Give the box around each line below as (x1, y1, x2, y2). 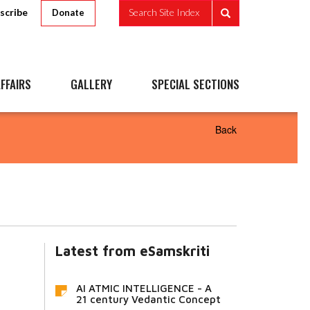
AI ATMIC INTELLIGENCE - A (75, 282, 212, 294)
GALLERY (71, 75, 112, 93)
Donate (52, 7, 84, 18)
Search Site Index (129, 6, 199, 19)
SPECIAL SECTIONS (152, 75, 239, 93)
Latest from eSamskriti (55, 243, 210, 259)
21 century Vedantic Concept (75, 293, 221, 305)
